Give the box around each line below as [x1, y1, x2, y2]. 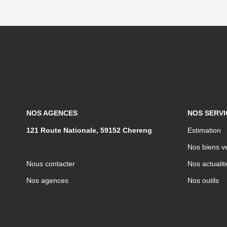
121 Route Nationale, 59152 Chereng [26, 126, 152, 134]
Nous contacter [26, 160, 75, 168]
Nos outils [187, 176, 219, 184]
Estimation [187, 126, 221, 134]
